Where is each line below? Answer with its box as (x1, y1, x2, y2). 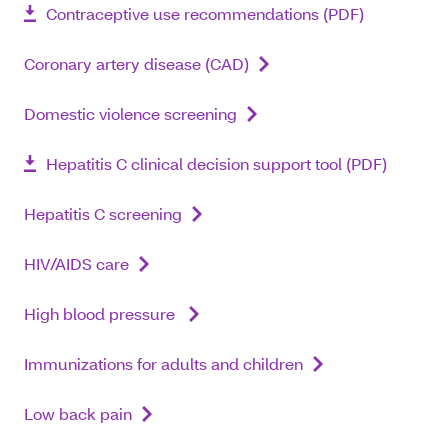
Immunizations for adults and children (24, 353, 303, 374)
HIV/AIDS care (24, 253, 129, 274)
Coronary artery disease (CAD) (24, 53, 249, 74)
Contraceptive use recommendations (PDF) (46, 3, 364, 24)
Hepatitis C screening (24, 203, 182, 224)
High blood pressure (24, 303, 179, 324)
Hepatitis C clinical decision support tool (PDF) (46, 153, 387, 174)
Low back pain (24, 403, 132, 424)
